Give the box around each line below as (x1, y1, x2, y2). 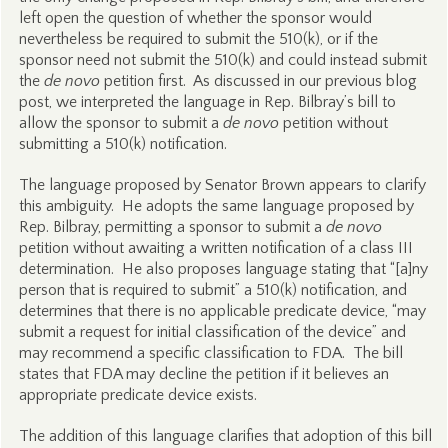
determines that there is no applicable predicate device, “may (18, 302, 426, 320)
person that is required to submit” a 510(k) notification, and (18, 281, 407, 299)
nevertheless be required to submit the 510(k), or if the (18, 30, 378, 48)
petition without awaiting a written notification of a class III (18, 239, 413, 257)
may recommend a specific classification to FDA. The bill (18, 344, 403, 362)
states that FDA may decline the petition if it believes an (18, 365, 389, 383)
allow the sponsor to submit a (18, 114, 223, 132)
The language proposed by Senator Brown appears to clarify (18, 176, 426, 194)
